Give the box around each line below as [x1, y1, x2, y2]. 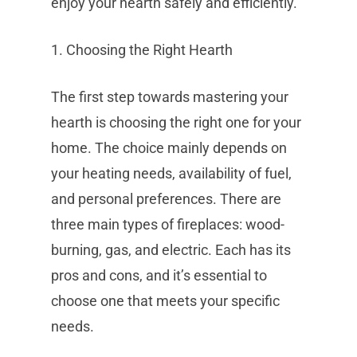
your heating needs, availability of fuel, [51, 165, 292, 182]
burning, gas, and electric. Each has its [51, 241, 291, 258]
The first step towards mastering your [51, 88, 288, 105]
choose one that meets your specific [51, 292, 280, 309]
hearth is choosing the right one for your [51, 114, 301, 131]
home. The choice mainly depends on [51, 139, 287, 156]
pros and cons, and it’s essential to [51, 267, 267, 284]
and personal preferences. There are [51, 190, 281, 207]
